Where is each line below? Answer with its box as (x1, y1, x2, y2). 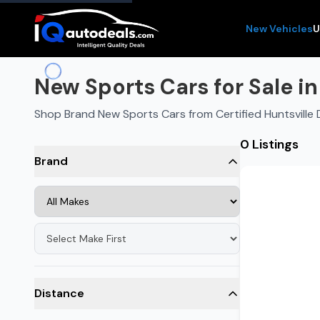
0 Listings (240, 136, 299, 153)
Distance (34, 286, 84, 301)
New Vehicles (246, 22, 313, 35)
